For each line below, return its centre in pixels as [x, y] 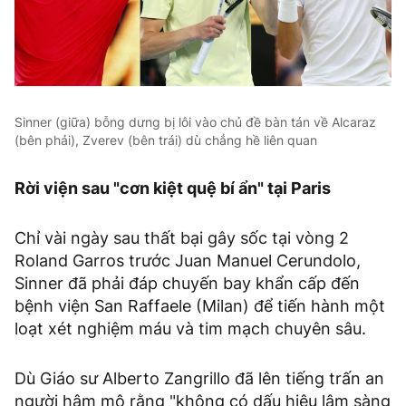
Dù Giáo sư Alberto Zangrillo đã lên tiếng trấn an [199, 378]
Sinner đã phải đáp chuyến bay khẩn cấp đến [187, 283]
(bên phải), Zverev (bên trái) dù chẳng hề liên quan [166, 140]
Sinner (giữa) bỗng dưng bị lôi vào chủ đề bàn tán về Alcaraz [195, 121]
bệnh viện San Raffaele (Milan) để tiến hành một [200, 305]
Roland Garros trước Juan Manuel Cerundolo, [188, 260]
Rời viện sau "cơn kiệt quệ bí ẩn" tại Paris [173, 188]
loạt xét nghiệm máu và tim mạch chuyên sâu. [193, 328]
